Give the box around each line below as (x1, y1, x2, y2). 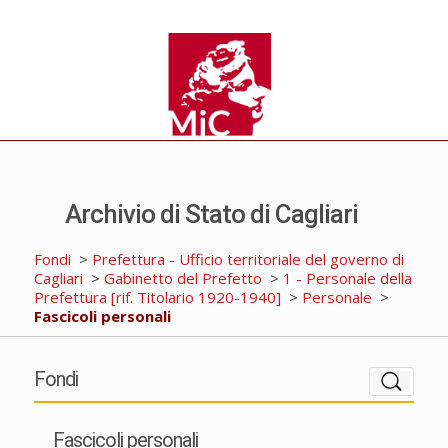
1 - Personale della (282, 267, 412, 288)
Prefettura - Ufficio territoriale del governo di (91, 248, 404, 269)
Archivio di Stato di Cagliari (65, 198, 358, 229)
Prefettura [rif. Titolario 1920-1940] (33, 286, 281, 307)
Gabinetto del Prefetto (103, 267, 262, 288)
